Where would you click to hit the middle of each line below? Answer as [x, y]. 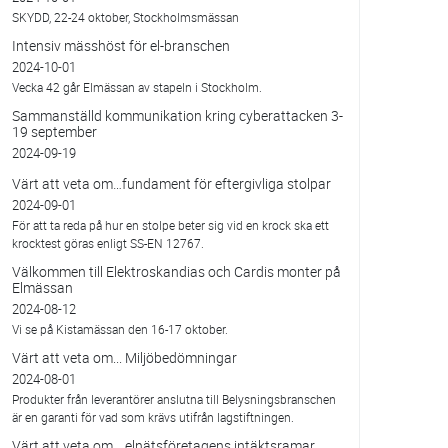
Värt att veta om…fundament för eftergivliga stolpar [171, 184]
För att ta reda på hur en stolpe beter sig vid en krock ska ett [170, 225]
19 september [54, 132]
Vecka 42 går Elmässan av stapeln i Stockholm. [136, 87]
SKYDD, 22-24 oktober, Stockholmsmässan [125, 17]
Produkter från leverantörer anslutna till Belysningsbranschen [173, 399]
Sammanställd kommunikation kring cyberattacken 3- [177, 116]
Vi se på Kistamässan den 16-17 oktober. [119, 329]
